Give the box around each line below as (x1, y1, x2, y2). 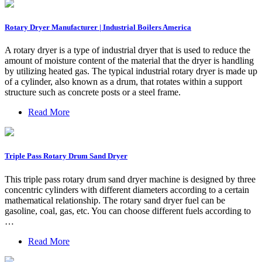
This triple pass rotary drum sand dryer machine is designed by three (5, 174, 256, 184)
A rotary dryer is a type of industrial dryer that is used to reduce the (5, 45, 250, 56)
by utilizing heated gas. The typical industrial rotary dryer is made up (5, 66, 257, 77)
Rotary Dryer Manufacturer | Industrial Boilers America (5, 23, 191, 32)
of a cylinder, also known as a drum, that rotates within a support (5, 77, 242, 87)
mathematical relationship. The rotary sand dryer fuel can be (5, 195, 225, 205)
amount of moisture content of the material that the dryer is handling (5, 56, 254, 66)
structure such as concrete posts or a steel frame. (5, 87, 181, 98)
